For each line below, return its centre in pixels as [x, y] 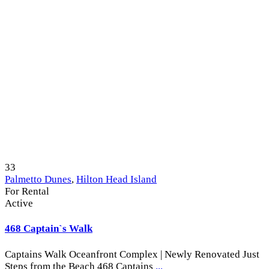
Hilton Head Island [116, 179]
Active [19, 203]
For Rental [27, 191]
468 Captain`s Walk [49, 229]
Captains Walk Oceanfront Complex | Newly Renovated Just [132, 254]
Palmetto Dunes [38, 179]
